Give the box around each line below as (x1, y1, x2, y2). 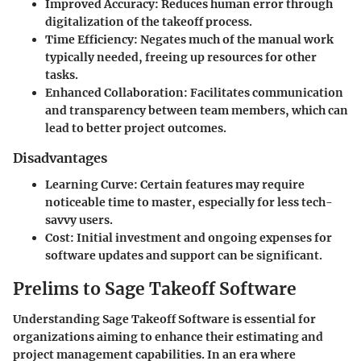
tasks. (45, 68, 78, 83)
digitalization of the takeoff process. (45, 15, 252, 30)
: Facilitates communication (184, 85, 343, 101)
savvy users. (45, 212, 113, 227)
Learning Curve (45, 176, 134, 192)
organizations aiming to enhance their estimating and (13, 330, 323, 345)
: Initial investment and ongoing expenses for (70, 230, 332, 245)
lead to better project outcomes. (45, 121, 226, 136)
